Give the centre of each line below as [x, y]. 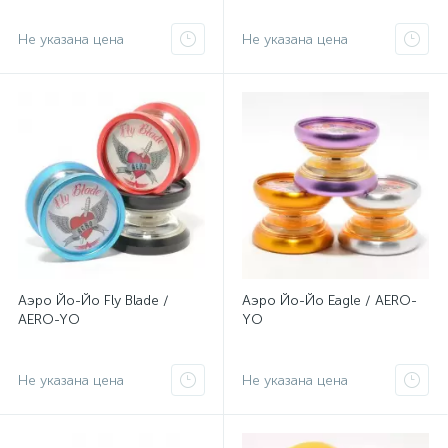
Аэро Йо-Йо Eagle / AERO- [329, 300]
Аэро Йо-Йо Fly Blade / [93, 300]
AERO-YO [49, 319]
